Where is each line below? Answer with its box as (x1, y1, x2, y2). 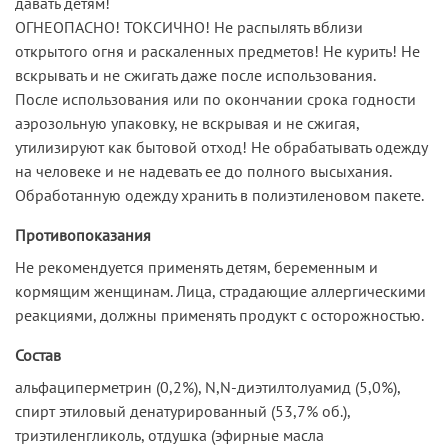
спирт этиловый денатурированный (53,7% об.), (15, 400, 350, 421)
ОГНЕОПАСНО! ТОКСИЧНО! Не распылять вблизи (15, 16, 363, 37)
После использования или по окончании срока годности (15, 88, 416, 109)
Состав (15, 344, 61, 365)
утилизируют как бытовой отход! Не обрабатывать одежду (15, 136, 427, 157)
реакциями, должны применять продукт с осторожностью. (15, 304, 424, 325)
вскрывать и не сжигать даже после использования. (15, 64, 376, 85)
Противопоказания (15, 224, 151, 245)
